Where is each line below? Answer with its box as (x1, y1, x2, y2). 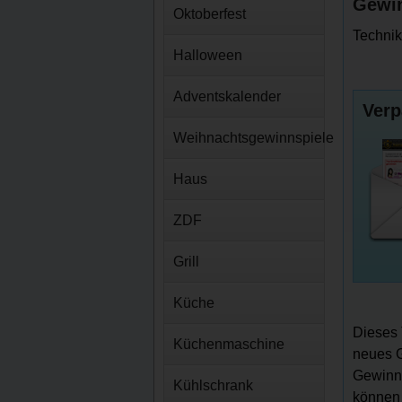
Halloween (173, 48, 242, 63)
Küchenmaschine (173, 336, 284, 352)
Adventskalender (173, 89, 281, 104)
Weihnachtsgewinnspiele (173, 130, 334, 145)
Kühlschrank (173, 378, 253, 393)
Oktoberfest (173, 6, 246, 22)
